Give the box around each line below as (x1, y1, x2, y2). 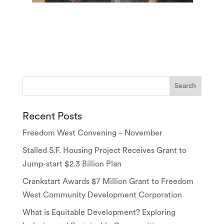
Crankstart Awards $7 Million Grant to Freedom (22, 177, 193, 186)
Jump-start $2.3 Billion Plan (22, 160, 121, 168)
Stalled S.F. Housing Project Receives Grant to (22, 146, 186, 155)
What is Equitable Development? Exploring (22, 208, 175, 217)
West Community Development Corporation (22, 191, 182, 199)
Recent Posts (22, 111, 82, 122)
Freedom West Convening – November (22, 129, 162, 137)
